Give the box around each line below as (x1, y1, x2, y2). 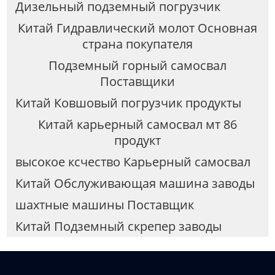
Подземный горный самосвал (48, 57, 227, 74)
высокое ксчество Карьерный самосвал (15, 153, 250, 171)
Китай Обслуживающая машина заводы (15, 174, 255, 192)
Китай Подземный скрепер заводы (15, 217, 222, 234)
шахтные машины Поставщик (15, 196, 194, 213)
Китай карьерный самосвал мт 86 (38, 116, 237, 133)
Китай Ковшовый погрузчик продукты (15, 95, 241, 112)
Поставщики (100, 73, 175, 90)
